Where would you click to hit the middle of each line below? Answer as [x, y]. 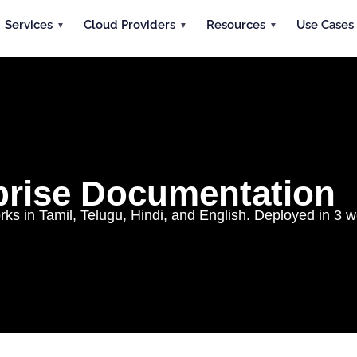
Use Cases [325, 24]
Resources [235, 24]
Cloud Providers [129, 24]
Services [28, 24]
